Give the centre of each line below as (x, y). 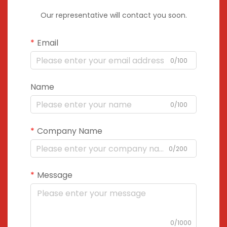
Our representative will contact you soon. (113, 15)
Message (55, 175)
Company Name (70, 131)
